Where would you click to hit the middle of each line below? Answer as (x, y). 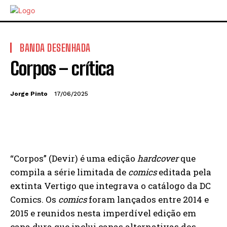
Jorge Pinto (29, 93)
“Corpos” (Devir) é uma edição (74, 158)
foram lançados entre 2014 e (148, 199)
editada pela (185, 172)
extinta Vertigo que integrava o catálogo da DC (110, 186)
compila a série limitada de (69, 172)
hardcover (158, 158)
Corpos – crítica (62, 69)
